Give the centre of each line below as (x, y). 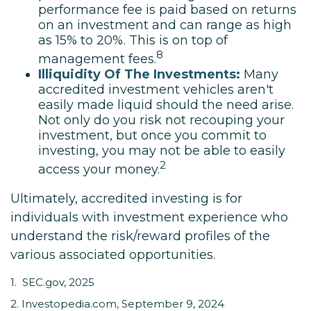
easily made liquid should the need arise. (166, 105)
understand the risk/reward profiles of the (140, 236)
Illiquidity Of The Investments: (139, 74)
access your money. (99, 169)
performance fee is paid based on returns (167, 10)
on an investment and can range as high (165, 25)
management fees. (97, 59)
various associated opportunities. (113, 255)
